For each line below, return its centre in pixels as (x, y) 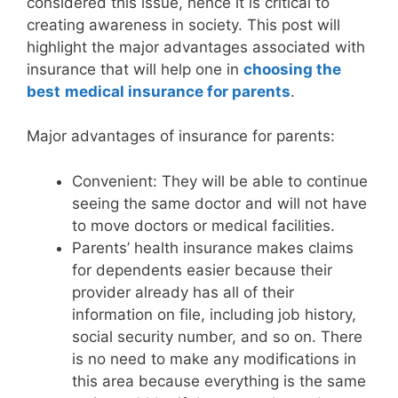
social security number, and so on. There (217, 336)
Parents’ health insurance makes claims (213, 247)
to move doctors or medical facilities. (203, 225)
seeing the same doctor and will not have (219, 203)
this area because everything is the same (219, 381)
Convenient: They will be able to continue (220, 181)
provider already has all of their (183, 292)
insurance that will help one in (135, 69)
